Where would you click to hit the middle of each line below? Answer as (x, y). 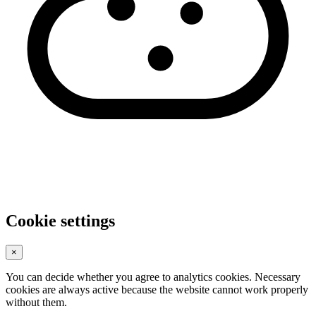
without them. (36, 302)
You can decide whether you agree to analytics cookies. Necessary (153, 276)
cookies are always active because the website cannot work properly (157, 289)
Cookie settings (60, 220)
